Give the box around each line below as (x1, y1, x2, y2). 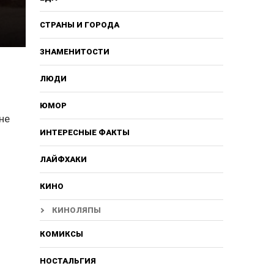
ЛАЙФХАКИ (39, 154, 87, 164)
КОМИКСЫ (39, 229, 83, 239)
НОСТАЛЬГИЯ (39, 256, 96, 265)
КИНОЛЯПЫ (51, 205, 101, 215)
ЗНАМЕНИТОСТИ (39, 46, 109, 56)
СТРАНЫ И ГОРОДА (39, 20, 119, 29)
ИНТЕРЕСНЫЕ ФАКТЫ (39, 127, 130, 137)
